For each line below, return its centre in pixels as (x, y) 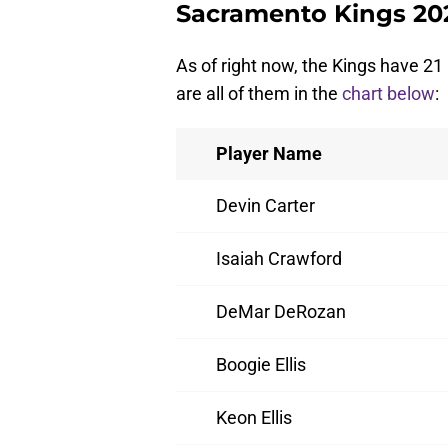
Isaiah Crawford (279, 259)
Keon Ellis (254, 418)
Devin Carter (265, 206)
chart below (388, 94)
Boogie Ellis (261, 365)
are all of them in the (259, 94)
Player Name (269, 154)
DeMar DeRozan (281, 312)
